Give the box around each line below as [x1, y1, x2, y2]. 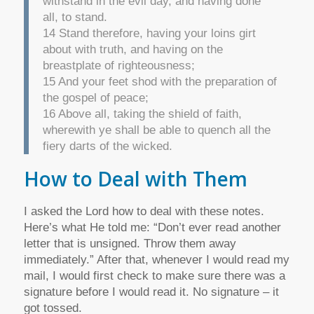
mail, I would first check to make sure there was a [23, 269, 285, 283]
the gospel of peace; [42, 90, 149, 104]
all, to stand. [42, 10, 107, 24]
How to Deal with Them [23, 165, 247, 193]
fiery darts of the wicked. [42, 139, 172, 153]
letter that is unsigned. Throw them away [23, 237, 236, 251]
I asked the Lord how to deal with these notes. [23, 205, 264, 219]
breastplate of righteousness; [42, 58, 195, 72]
